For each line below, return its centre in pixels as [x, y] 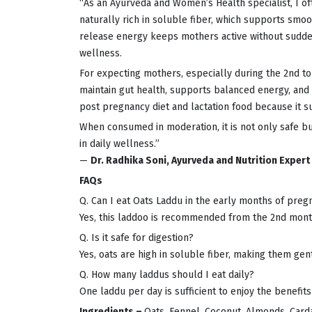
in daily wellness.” [119, 144]
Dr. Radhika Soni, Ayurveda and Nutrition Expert [200, 161]
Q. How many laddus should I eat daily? [167, 275]
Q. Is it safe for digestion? [136, 238]
